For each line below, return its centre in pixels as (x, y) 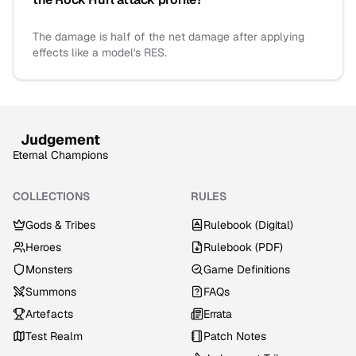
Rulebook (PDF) (243, 247)
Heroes (43, 247)
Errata (218, 314)
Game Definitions (247, 269)
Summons (51, 292)
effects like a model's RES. (100, 52)
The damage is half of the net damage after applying (168, 37)
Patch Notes (235, 336)
